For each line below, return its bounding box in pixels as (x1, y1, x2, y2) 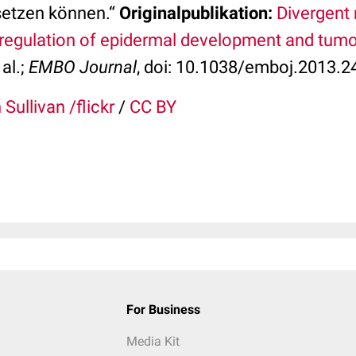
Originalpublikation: (119, 3, 273, 23)
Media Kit (126, 334, 180, 349)
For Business (126, 302, 200, 317)
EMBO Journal (29, 57, 137, 77)
